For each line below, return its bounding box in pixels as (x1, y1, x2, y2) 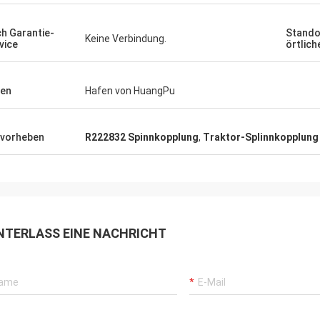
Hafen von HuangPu (85, 85, 175, 96)
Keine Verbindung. (85, 33, 166, 44)
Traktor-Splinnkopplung (203, 131, 319, 143)
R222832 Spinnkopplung (85, 131, 199, 143)
